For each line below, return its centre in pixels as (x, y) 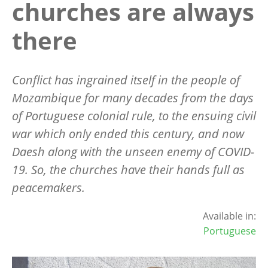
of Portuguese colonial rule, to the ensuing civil (134, 115)
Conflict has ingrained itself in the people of (126, 80)
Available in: (229, 216)
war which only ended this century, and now (128, 133)
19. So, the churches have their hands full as (128, 169)
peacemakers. (48, 187)
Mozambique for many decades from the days (133, 98)
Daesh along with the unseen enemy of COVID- (133, 151)
